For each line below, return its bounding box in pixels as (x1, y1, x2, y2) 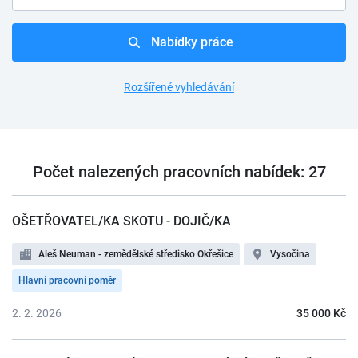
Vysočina (270, 249, 310, 260)
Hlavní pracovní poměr (18, 275, 116, 286)
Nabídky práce (151, 34, 233, 50)
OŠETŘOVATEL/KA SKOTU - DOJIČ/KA (12, 213, 231, 229)
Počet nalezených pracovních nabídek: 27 (32, 162, 326, 181)
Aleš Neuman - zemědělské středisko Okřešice (38, 249, 233, 260)
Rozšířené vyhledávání (124, 81, 234, 93)
